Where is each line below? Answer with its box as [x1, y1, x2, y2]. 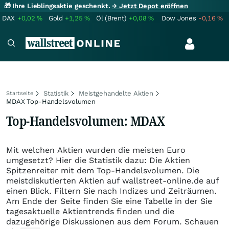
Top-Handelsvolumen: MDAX [6, 111, 165, 130]
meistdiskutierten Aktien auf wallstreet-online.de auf [6, 176, 219, 186]
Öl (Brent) [96, 14, 127, 22]
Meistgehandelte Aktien [78, 89, 153, 97]
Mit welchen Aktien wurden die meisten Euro [6, 145, 186, 155]
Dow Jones [162, 14, 196, 22]
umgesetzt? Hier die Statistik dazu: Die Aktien [6, 155, 190, 165]
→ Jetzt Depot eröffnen [112, 2, 188, 10]
